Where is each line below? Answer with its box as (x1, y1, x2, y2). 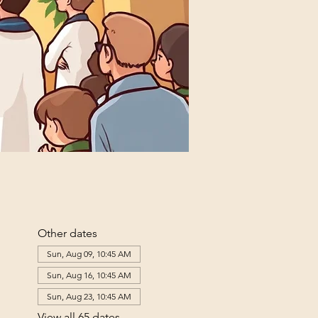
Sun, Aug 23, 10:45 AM (46, 290, 131, 302)
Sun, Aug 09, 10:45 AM (46, 248, 131, 259)
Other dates (37, 226, 97, 240)
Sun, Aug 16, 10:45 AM (46, 269, 131, 280)
